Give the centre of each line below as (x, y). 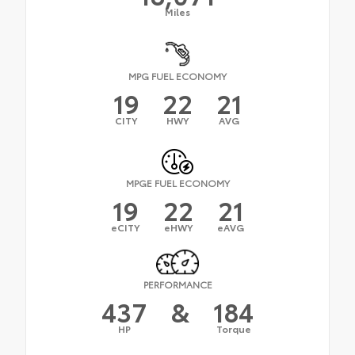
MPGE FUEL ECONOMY (177, 182)
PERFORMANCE (177, 284)
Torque (233, 328)
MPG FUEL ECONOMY (177, 75)
